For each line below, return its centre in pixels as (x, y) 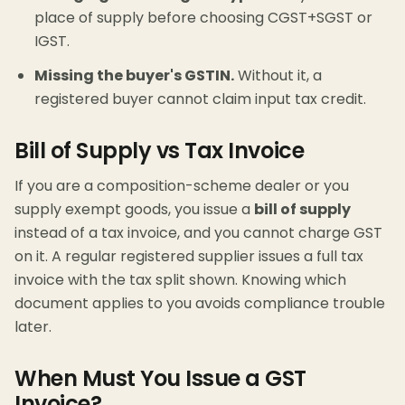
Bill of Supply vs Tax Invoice (160, 151)
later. (33, 327)
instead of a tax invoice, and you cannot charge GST (198, 233)
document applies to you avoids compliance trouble (200, 304)
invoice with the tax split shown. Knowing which (180, 280)
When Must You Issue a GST (160, 379)
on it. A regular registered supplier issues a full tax (189, 257)
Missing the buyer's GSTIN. (134, 76)
